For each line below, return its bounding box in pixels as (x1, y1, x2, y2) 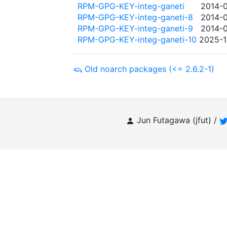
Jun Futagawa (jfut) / (136, 115, 219, 125)
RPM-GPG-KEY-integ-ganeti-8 (78, 12, 193, 22)
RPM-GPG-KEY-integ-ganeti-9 (78, 23, 193, 33)
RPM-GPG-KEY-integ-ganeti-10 (78, 34, 197, 45)
